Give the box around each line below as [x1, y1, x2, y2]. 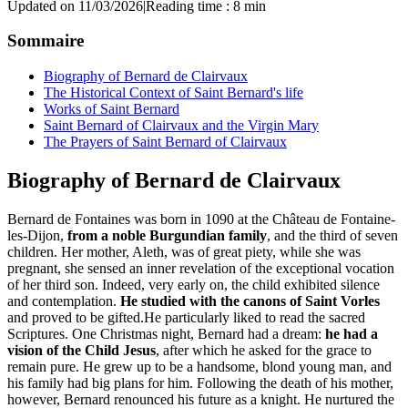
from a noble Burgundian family [67, 227, 267, 243]
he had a [325, 325, 378, 342]
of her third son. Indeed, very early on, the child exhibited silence [7, 276, 380, 292]
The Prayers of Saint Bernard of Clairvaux [44, 133, 287, 149]
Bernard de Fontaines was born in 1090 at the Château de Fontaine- [7, 210, 395, 227]
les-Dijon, [7, 227, 67, 243]
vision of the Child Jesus [7, 342, 156, 358]
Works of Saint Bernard [44, 100, 179, 117]
